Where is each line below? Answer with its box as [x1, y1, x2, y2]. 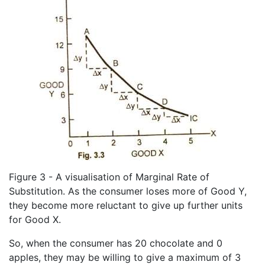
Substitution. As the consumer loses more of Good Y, [9, 185, 247, 198]
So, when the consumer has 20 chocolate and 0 [9, 237, 222, 250]
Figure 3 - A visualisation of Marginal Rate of [9, 171, 209, 183]
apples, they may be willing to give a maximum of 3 [9, 251, 241, 264]
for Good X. [9, 214, 61, 226]
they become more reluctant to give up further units [9, 199, 243, 212]
